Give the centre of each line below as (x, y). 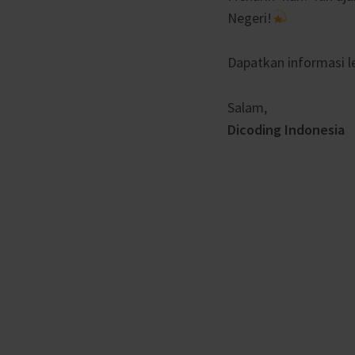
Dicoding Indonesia (286, 130)
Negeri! (250, 17)
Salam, (247, 108)
